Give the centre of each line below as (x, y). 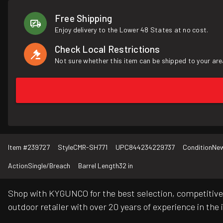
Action (18, 166)
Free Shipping (84, 18)
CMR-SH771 (90, 147)
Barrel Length (99, 166)
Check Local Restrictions (108, 49)
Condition (197, 147)
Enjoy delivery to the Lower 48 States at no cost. (132, 30)
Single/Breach (49, 166)
